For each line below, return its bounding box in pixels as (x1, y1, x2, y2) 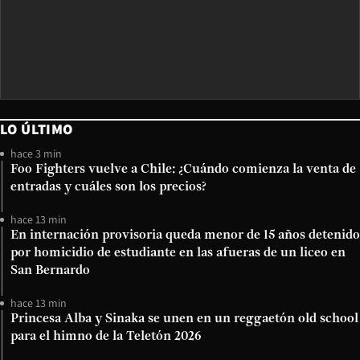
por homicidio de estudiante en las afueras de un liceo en (10, 247, 346, 260)
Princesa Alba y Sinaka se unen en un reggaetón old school (10, 313, 358, 325)
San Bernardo (10, 264, 90, 277)
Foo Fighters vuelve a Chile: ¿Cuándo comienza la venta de (10, 163, 356, 176)
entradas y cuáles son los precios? (10, 181, 207, 194)
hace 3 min (10, 146, 62, 161)
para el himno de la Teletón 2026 (10, 330, 202, 343)
